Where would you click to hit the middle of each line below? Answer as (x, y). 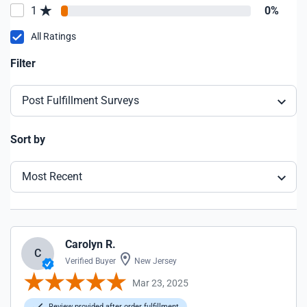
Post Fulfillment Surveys (81, 100)
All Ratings (53, 36)
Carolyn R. (90, 244)
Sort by (28, 139)
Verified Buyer (90, 261)
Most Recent (52, 176)
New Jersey (155, 261)
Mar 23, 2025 (160, 283)
